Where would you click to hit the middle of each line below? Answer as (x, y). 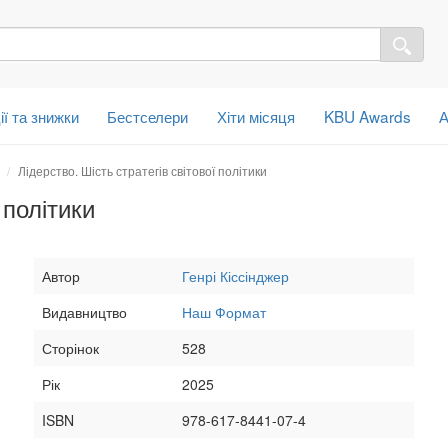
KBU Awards (367, 115)
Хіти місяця (256, 115)
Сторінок (70, 347)
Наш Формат (224, 311)
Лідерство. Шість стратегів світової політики (142, 170)
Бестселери (148, 115)
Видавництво (84, 311)
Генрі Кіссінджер (235, 275)
